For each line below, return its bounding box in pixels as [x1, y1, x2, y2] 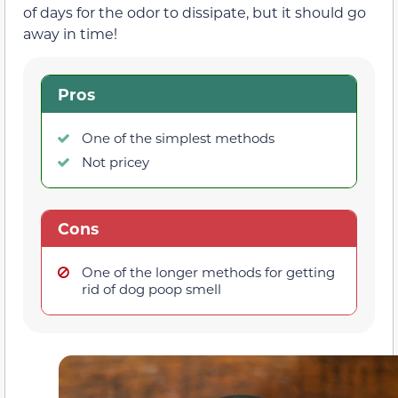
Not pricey [82, 152, 149, 171]
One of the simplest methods [82, 128, 275, 147]
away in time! [23, 23, 117, 43]
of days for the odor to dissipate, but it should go [23, 2, 366, 21]
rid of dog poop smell [82, 280, 221, 298]
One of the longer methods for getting [82, 263, 335, 282]
